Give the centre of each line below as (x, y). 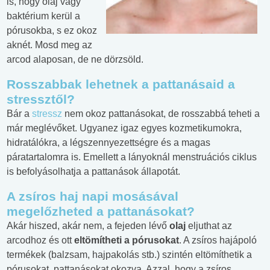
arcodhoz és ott (40, 240)
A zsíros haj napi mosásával (93, 196)
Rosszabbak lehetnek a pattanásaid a (121, 84)
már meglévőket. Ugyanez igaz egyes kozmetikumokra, (124, 128)
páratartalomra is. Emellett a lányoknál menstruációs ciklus (132, 157)
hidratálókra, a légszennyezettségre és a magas (108, 143)
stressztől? (41, 99)
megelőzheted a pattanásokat (97, 212)
